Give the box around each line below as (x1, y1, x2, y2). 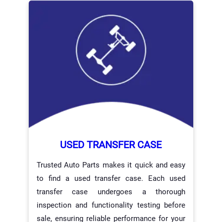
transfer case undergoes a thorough (36, 187, 186, 196)
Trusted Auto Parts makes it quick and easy (36, 160, 186, 169)
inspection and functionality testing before (36, 200, 186, 210)
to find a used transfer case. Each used (36, 173, 186, 183)
